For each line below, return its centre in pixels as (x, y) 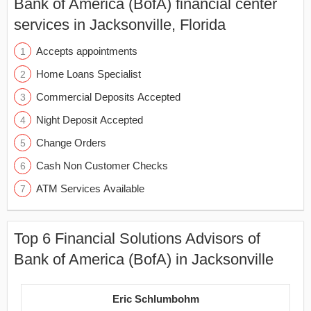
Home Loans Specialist (89, 74)
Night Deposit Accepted (90, 120)
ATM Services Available (90, 188)
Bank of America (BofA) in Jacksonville (144, 259)
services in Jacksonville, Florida (120, 25)
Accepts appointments (87, 51)
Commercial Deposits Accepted (108, 97)
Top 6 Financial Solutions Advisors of (137, 238)
